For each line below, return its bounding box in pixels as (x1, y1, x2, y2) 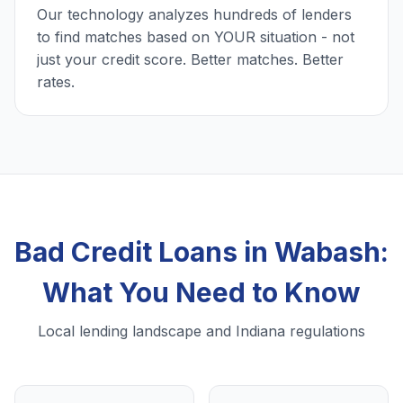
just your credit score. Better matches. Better (37, 50, 344, 69)
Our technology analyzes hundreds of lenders (37, 5, 352, 24)
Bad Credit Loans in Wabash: (14, 236, 389, 269)
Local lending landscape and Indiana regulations (38, 322, 365, 341)
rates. (37, 73, 75, 92)
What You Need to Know (42, 276, 361, 309)
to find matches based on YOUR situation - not (37, 28, 354, 47)
